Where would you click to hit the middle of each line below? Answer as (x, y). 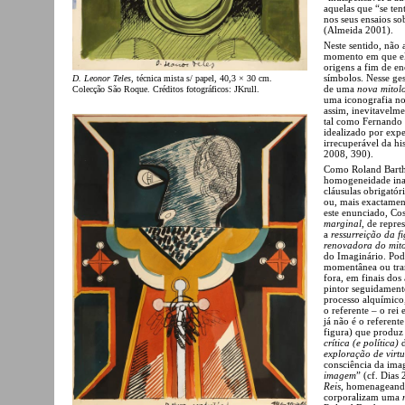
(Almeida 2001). (358, 29)
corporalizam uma (363, 396)
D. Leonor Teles (102, 79)
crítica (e (342, 342)
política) (381, 342)
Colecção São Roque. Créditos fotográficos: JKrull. (166, 89)
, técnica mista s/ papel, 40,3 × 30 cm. (202, 79)
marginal (343, 223)
